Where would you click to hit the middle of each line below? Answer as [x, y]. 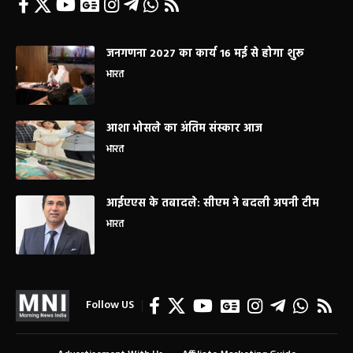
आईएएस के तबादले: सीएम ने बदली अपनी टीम [213, 204]
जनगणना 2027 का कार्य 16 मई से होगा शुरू [205, 54]
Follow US [110, 306]
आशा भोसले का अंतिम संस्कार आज [184, 129]
